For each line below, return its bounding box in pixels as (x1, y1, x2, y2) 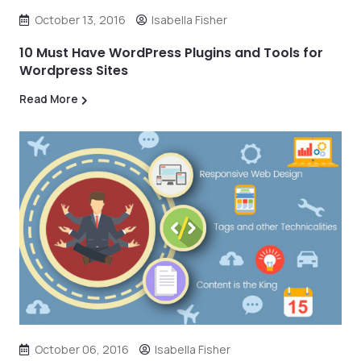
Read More (19, 92, 78, 106)
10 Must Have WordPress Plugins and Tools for (19, 44, 323, 62)
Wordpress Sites (19, 61, 128, 80)
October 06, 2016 (35, 342, 129, 357)
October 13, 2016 (35, 12, 126, 27)
